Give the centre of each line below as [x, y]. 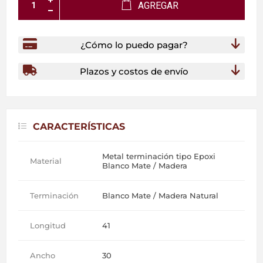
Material [46, 161]
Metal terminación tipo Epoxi [159, 156]
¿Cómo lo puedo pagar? [134, 45]
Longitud [48, 225]
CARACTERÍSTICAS [79, 126]
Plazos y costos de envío [134, 71]
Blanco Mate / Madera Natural [160, 195]
